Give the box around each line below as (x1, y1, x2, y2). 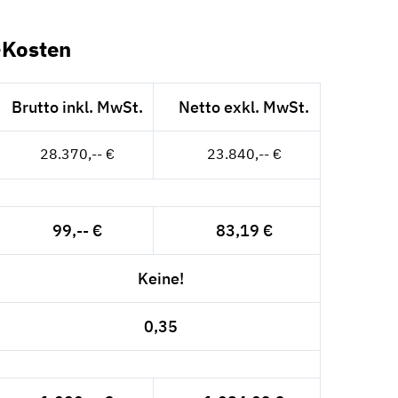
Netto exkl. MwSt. (179, 96, 310, 117)
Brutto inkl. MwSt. (11, 96, 143, 117)
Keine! (137, 267, 184, 289)
